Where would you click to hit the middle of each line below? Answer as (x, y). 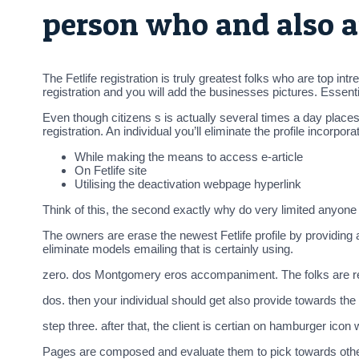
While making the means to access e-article (189, 157)
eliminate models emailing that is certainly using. (168, 249)
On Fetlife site (111, 171)
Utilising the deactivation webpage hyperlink (188, 184)
